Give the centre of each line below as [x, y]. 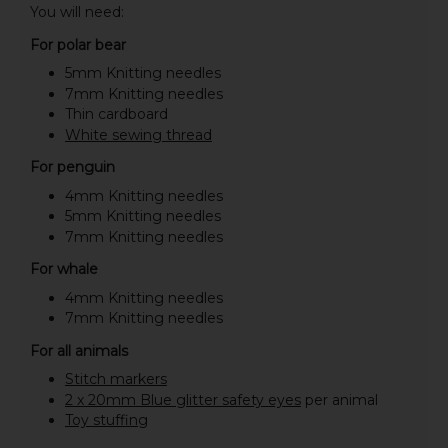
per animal [339, 399]
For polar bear [77, 44]
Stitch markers [115, 379]
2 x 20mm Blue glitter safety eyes [182, 399]
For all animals [78, 350]
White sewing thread [138, 134]
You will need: [76, 12]
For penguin [72, 166]
